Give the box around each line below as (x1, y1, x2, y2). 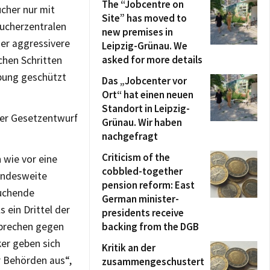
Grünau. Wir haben (102, 116, 182, 129)
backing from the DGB (102, 220, 199, 233)
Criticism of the (102, 151, 170, 164)
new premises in (102, 25, 173, 39)
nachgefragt (102, 130, 158, 143)
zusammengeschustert (102, 255, 204, 268)
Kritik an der (102, 241, 155, 254)
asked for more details (102, 53, 202, 66)
